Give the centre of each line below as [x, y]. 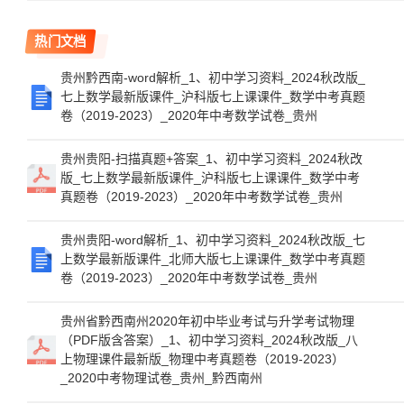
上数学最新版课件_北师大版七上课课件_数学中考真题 [213, 259]
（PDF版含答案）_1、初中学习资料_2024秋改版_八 [209, 340]
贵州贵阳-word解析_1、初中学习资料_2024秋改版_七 [213, 240]
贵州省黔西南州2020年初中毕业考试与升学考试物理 [207, 321]
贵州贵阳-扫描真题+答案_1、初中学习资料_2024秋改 [211, 159]
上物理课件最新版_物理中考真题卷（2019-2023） [202, 359]
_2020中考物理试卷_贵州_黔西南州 [161, 378]
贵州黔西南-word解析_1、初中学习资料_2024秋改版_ [213, 78]
